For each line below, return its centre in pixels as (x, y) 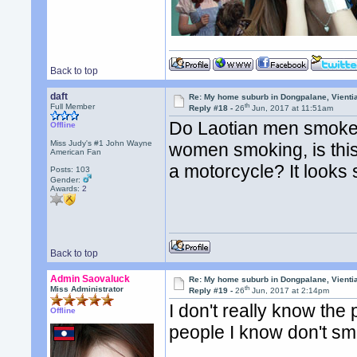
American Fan (76, 152)
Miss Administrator (87, 289)
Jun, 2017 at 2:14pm (290, 291)
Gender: (67, 180)
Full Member (73, 106)
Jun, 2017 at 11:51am (292, 108)
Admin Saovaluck (90, 279)
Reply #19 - (212, 291)
